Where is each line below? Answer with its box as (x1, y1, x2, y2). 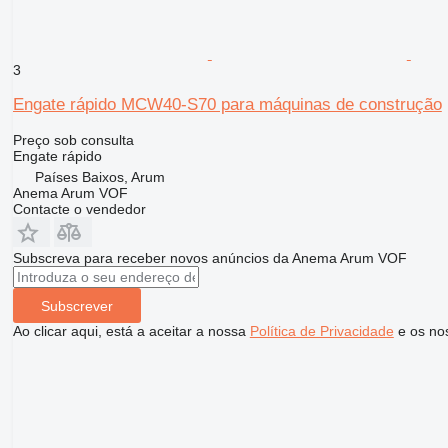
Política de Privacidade (249, 323, 394, 340)
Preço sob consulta (12, 132, 134, 149)
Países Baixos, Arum (34, 169, 165, 186)
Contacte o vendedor (12, 201, 146, 218)
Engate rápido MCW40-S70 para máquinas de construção (12, 95, 442, 115)
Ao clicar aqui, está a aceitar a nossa (12, 323, 250, 340)
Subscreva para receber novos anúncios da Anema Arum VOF (12, 250, 407, 267)
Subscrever (40, 297, 113, 314)
